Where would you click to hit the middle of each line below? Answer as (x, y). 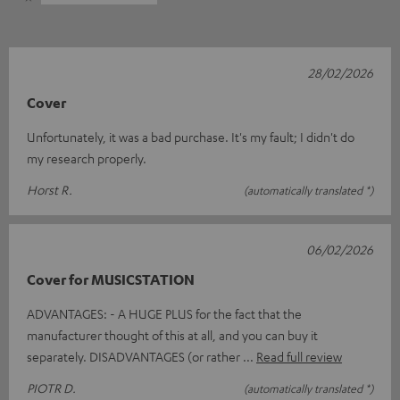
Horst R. (50, 189)
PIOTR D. (51, 387)
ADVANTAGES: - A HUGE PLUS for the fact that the (164, 313)
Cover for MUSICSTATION (111, 279)
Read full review (299, 356)
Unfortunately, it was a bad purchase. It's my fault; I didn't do (191, 137)
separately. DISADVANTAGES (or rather (135, 356)
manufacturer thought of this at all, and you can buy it (172, 335)
